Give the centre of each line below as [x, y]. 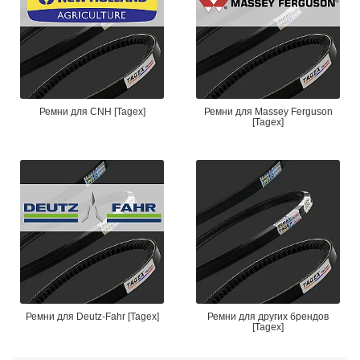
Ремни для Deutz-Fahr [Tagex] [92, 317]
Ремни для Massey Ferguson [268, 112]
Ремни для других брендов [268, 317]
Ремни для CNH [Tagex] [92, 112]
